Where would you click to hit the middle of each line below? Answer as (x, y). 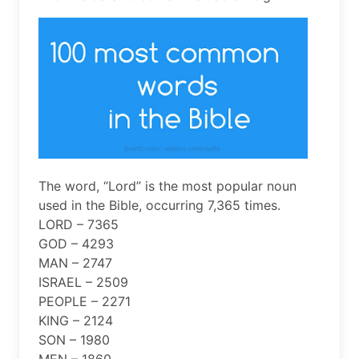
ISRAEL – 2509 (83, 282)
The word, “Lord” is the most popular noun (167, 186)
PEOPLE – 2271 (85, 301)
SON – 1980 (74, 339)
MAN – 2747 (75, 262)
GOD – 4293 (76, 243)
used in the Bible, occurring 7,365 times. (159, 205)
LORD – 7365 (79, 224)
